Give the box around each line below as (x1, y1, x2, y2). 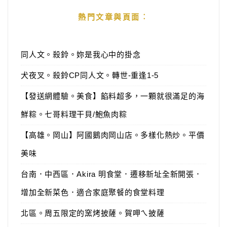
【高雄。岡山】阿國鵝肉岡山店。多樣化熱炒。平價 (21, 131, 205, 139)
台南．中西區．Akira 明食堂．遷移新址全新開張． (21, 170, 202, 178)
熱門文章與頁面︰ (78, 13, 149, 21)
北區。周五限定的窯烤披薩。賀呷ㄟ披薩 (21, 209, 165, 217)
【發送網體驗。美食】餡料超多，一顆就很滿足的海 (21, 92, 205, 100)
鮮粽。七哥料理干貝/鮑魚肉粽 (21, 110, 127, 119)
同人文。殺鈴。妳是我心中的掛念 (21, 50, 141, 59)
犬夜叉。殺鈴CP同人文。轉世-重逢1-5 (21, 71, 159, 80)
